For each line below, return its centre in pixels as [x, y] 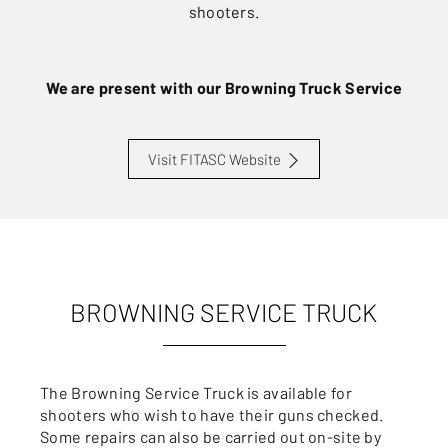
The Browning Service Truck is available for [196, 393]
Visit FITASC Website [214, 159]
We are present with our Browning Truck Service [224, 88]
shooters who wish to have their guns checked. [212, 415]
